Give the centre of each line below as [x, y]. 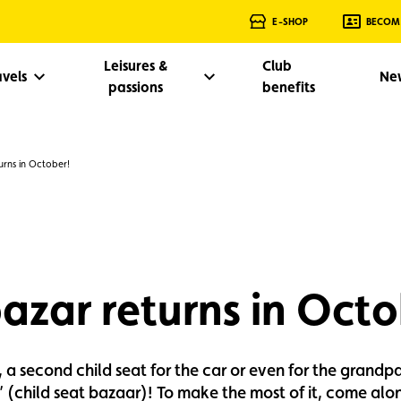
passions [136, 87]
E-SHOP [290, 21]
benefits [288, 87]
